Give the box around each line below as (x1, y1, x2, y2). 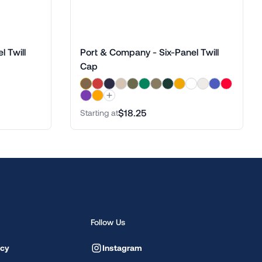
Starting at (80, 108, 118, 118)
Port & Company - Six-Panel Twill (80, 46, 219, 57)
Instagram (102, 243, 142, 253)
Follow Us (90, 217, 125, 227)
